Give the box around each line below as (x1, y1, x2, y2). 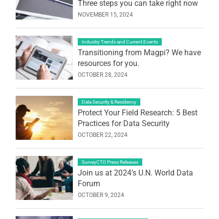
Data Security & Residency (81, 99, 136, 105)
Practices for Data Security (77, 118, 170, 128)
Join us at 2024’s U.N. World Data (77, 168, 193, 177)
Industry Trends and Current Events (81, 39, 158, 44)
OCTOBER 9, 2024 (77, 191, 124, 198)
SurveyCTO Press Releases (81, 159, 138, 165)
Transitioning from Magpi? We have (77, 47, 201, 57)
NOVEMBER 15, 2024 (77, 11, 133, 18)
